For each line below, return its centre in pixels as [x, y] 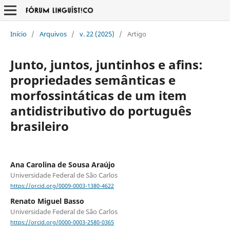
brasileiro [39, 126]
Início [18, 34]
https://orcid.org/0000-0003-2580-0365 [62, 223]
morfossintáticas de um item [98, 95]
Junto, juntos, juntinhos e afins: [106, 64]
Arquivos [53, 34]
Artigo [137, 34]
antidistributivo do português [101, 110]
